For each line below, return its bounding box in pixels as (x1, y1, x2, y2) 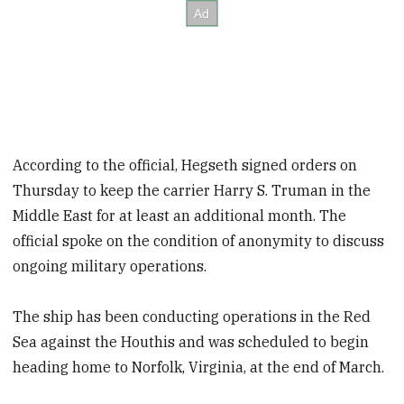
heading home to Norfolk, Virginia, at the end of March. (13, 358, 385, 377)
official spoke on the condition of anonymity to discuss (13, 231, 385, 250)
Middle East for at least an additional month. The (13, 206, 347, 225)
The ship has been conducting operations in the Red (13, 308, 372, 326)
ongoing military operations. (13, 256, 207, 275)
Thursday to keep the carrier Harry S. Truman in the (13, 180, 372, 199)
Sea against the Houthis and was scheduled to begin (13, 333, 370, 352)
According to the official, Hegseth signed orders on (13, 155, 358, 174)
